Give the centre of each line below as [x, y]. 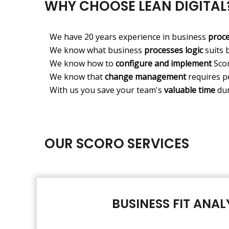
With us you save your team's [107, 90]
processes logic [174, 50]
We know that [77, 76]
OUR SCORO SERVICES [117, 143]
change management [145, 76]
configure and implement [164, 63]
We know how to [83, 63]
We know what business [97, 50]
